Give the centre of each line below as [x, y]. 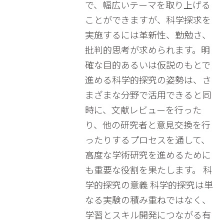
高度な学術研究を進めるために [148, 154]
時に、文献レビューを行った [143, 109]
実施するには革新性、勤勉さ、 [148, 34]
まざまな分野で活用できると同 [148, 94]
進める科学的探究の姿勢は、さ [148, 79]
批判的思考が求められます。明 [147, 49]
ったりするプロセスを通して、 [147, 139]
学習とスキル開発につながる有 [148, 214]
